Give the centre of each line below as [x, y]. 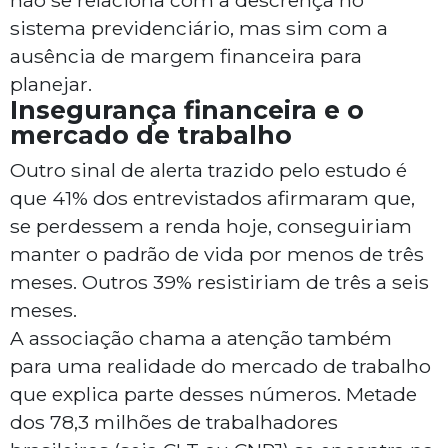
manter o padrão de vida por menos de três [217, 254]
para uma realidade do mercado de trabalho [220, 366]
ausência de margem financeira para [186, 56]
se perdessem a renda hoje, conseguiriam [211, 226]
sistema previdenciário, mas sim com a [199, 28]
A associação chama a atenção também [201, 338]
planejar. [51, 84]
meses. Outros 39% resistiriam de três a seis [219, 282]
